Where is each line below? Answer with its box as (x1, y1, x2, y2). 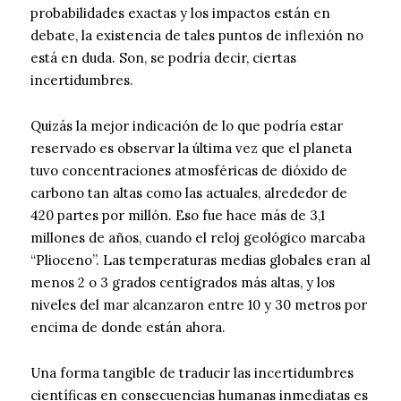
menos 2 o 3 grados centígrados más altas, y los (30, 274, 335, 292)
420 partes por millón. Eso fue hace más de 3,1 (30, 207, 325, 225)
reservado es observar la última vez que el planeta (30, 140, 352, 158)
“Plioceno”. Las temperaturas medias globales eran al (30, 252, 371, 269)
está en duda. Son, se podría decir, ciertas (30, 49, 296, 67)
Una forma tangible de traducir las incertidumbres (30, 364, 354, 382)
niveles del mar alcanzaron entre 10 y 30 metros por (30, 296, 367, 314)
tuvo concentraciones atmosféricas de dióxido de (30, 162, 347, 180)
